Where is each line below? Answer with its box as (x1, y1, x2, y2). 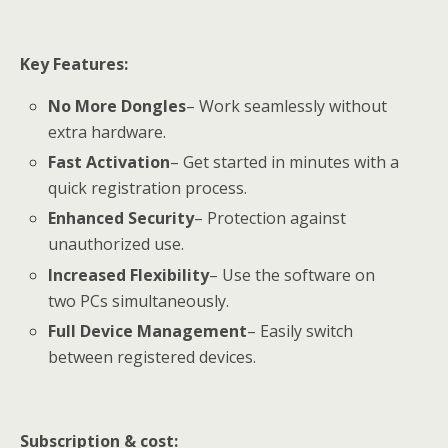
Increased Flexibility (48, 263, 210, 286)
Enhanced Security (48, 207, 195, 230)
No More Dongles (48, 95, 187, 117)
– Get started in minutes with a (170, 151, 400, 174)
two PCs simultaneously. (48, 289, 230, 312)
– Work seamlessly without (186, 95, 388, 117)
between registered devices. (48, 345, 257, 368)
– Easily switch (247, 319, 354, 342)
